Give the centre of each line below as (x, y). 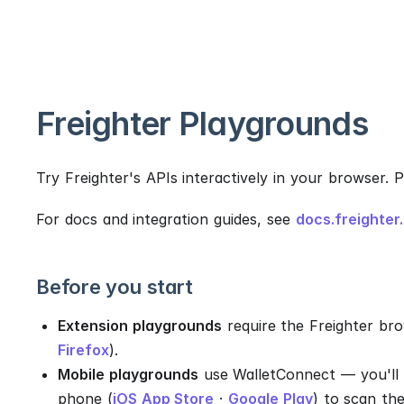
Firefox (83, 350)
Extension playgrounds (140, 326)
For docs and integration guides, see (166, 220)
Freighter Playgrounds (202, 124)
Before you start (115, 287)
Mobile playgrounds (128, 375)
